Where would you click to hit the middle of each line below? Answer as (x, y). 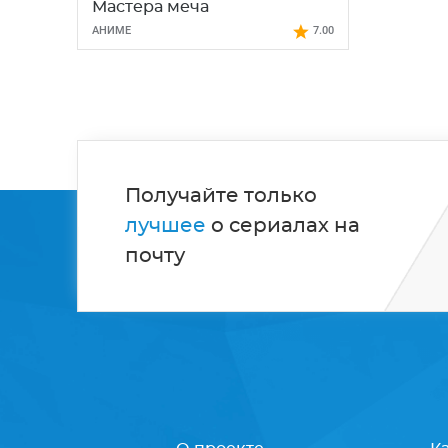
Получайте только (220, 195)
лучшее (165, 225)
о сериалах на (285, 225)
